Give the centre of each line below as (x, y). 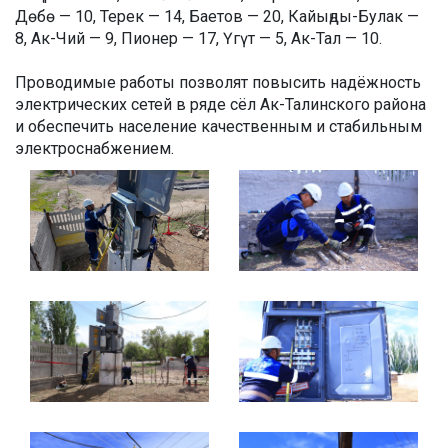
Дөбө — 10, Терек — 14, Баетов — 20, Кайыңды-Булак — (217, 17)
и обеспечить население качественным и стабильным (218, 127)
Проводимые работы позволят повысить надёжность (218, 83)
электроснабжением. (94, 149)
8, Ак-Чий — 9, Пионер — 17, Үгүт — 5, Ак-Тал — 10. (198, 39)
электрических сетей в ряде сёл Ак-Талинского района (220, 105)
